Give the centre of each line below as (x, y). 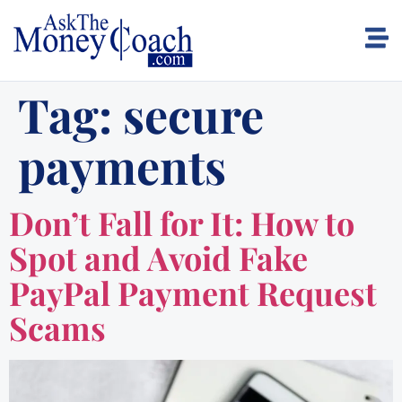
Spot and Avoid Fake (158, 258)
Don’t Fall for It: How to (182, 223)
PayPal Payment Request (193, 293)
